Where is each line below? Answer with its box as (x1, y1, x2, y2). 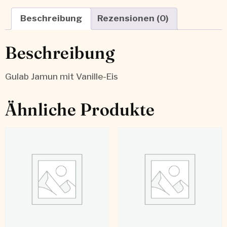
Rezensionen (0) (97, 13, 168, 24)
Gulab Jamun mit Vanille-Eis (5, 71, 118, 82)
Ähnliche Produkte (5, 99, 155, 121)
